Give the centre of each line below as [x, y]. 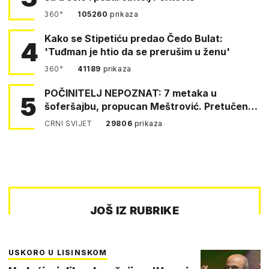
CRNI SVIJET [69, 123]
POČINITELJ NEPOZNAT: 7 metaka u [131, 93]
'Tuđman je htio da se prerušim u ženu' [137, 51]
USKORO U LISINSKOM [58, 252]
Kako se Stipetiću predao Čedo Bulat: [134, 38]
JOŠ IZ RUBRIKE [134, 210]
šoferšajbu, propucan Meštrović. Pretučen [146, 106]
